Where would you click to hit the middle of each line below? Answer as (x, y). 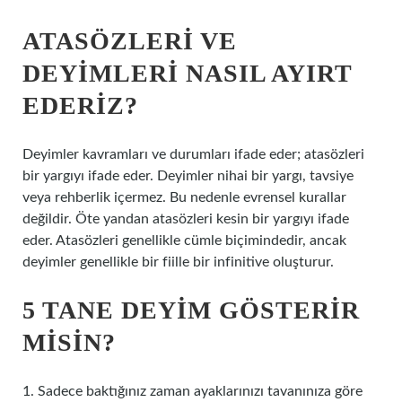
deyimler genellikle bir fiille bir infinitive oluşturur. (178, 262)
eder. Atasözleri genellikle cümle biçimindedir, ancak (184, 240)
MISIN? (69, 342)
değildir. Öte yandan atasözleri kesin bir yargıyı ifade (186, 219)
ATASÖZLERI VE (130, 41)
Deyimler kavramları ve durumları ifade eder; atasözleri (193, 154)
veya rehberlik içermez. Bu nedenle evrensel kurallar (184, 197)
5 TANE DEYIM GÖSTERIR (191, 310)
